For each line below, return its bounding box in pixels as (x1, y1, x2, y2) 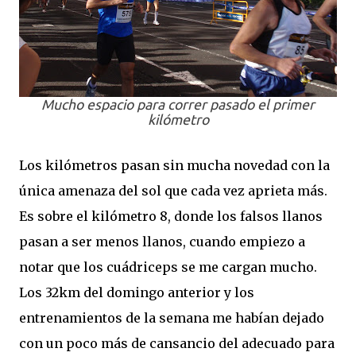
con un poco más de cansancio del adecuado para (19, 335, 335, 351)
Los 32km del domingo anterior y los (19, 284, 254, 300)
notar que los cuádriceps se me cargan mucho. (19, 259, 317, 275)
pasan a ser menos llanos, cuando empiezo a (19, 234, 305, 250)
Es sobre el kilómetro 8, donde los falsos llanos (19, 208, 323, 224)
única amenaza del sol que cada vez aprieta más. (19, 183, 327, 199)
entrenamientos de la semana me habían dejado (19, 310, 324, 326)
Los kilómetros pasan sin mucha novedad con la (19, 157, 330, 173)
